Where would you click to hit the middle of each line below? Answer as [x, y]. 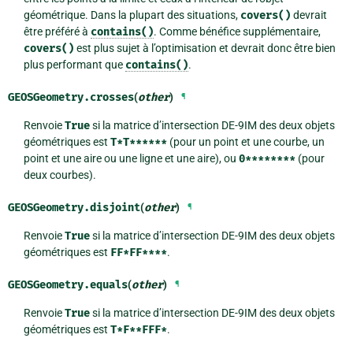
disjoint [115, 208]
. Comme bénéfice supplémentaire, [237, 32]
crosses [112, 98]
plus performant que [74, 65]
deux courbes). [59, 175]
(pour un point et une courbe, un [245, 142]
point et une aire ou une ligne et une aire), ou [131, 159]
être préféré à [57, 32]
